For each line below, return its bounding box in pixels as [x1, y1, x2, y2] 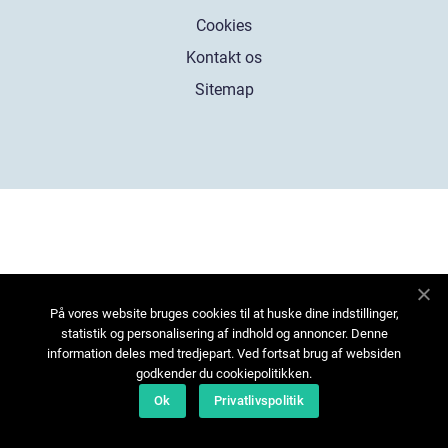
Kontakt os [186, 47, 262, 67]
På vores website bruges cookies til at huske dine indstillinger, [49, 306, 399, 321]
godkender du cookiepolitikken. [136, 366, 312, 381]
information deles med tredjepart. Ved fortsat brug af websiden [47, 346, 401, 361]
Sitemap [194, 79, 254, 99]
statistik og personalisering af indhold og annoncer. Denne [60, 326, 388, 341]
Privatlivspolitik [213, 393, 304, 408]
